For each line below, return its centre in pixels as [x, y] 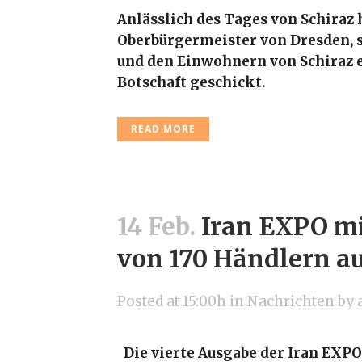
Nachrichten [291, 301]
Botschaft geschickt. [192, 82]
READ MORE [163, 129]
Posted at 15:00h [172, 301]
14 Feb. [156, 226]
